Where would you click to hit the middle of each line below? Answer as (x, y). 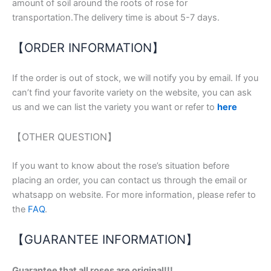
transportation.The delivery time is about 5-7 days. (116, 17)
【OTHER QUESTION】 (64, 136)
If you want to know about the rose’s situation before (121, 165)
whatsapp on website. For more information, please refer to (134, 194)
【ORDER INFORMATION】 (88, 47)
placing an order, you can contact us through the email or (129, 180)
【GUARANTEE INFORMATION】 (105, 240)
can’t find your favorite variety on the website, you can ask (132, 93)
